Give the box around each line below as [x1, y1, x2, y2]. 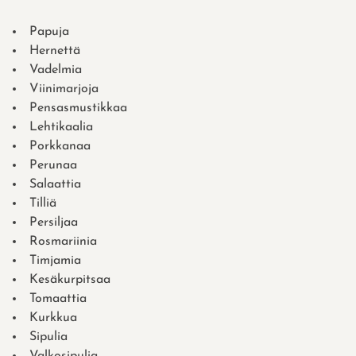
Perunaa [29, 158, 77, 172]
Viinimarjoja [29, 82, 99, 95]
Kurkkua [29, 311, 77, 324]
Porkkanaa [29, 139, 91, 153]
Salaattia [29, 177, 81, 191]
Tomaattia [29, 292, 87, 305]
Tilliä [29, 196, 56, 210]
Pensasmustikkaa [29, 101, 127, 114]
